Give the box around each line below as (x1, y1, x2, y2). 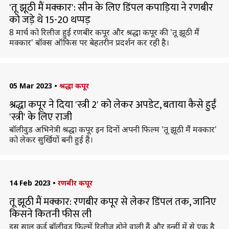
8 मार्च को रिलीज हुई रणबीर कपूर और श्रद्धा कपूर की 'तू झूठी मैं (9, 27, 199, 38)
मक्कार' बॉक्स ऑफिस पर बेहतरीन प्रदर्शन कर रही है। (9, 37, 169, 48)
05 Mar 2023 (9, 81, 52, 90)
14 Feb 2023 (9, 178, 51, 188)
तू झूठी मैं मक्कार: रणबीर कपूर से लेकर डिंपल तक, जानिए (9, 193, 216, 211)
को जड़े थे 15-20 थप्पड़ (9, 11, 90, 29)
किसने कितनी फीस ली (9, 205, 91, 223)
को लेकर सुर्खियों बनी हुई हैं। (9, 134, 93, 145)
